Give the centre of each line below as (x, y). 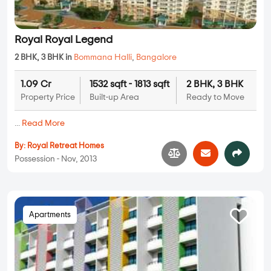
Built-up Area (114, 98)
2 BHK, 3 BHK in (44, 58)
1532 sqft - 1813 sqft (129, 84)
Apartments (50, 215)
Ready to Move (215, 98)
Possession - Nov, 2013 (56, 159)
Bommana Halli (103, 58)
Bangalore (156, 58)
